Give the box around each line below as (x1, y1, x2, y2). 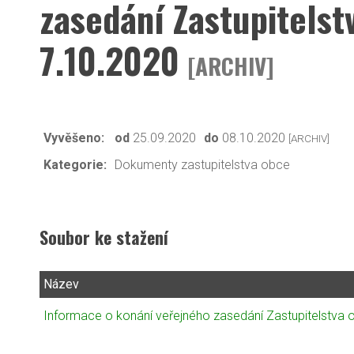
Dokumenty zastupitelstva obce (115, 156, 290, 172)
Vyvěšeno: (43, 130, 104, 145)
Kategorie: (43, 156, 107, 172)
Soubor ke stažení (40, 224, 168, 250)
